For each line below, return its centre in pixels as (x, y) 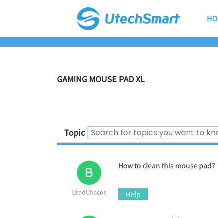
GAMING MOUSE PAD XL (101, 79)
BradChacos (89, 192)
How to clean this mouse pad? (167, 165)
